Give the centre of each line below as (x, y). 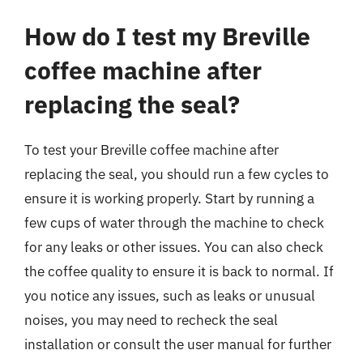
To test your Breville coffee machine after (152, 150)
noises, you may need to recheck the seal (151, 320)
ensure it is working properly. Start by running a (169, 199)
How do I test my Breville (167, 36)
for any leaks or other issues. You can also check (174, 247)
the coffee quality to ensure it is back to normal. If (179, 271)
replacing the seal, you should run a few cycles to (177, 174)
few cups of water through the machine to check (174, 223)
